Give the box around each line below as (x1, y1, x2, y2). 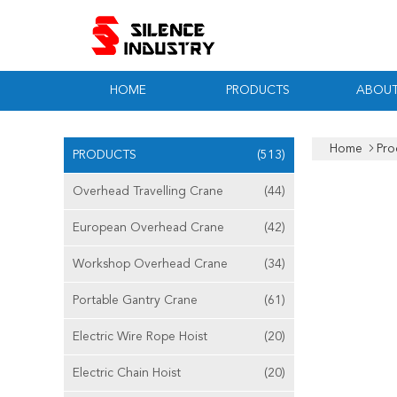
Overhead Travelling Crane (73, 185, 223, 198)
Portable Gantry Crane (73, 294, 198, 307)
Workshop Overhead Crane (73, 258, 228, 270)
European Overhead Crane (73, 222, 224, 234)
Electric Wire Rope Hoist (73, 331, 207, 343)
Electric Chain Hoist (73, 367, 181, 379)
